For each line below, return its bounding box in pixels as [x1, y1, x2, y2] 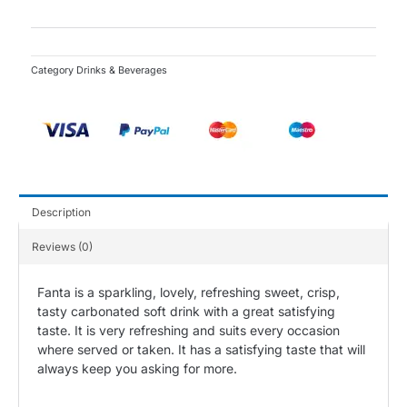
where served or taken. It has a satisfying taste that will [37, 341, 365, 357]
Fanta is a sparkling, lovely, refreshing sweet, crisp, [37, 283, 340, 300]
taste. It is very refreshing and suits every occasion [37, 322, 340, 338]
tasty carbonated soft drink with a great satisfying [37, 303, 335, 319]
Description [32, 204, 92, 219]
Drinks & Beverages [76, 64, 167, 76]
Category [31, 64, 74, 76]
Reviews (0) [32, 240, 94, 253]
